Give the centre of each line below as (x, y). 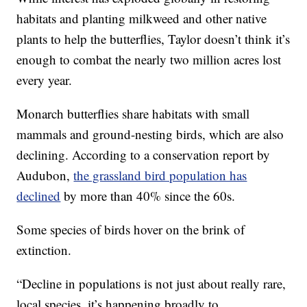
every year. (45, 79)
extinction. (44, 249)
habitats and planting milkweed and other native (142, 18)
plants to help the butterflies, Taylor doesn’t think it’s (153, 38)
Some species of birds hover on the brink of (131, 229)
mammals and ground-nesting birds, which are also (150, 134)
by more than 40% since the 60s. (148, 195)
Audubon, (45, 175)
